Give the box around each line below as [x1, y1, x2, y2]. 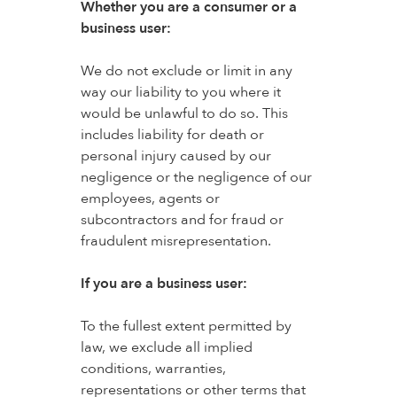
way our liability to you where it [80, 82, 281, 102]
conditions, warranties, [80, 359, 226, 378]
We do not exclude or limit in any [80, 61, 292, 81]
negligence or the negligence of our [80, 167, 312, 187]
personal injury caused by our [80, 146, 271, 166]
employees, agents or [80, 189, 220, 208]
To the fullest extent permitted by [80, 316, 292, 336]
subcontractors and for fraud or [80, 210, 284, 230]
